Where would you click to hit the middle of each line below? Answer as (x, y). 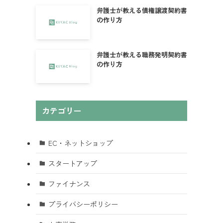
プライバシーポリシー (83, 204)
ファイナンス (69, 183)
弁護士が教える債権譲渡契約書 (142, 10)
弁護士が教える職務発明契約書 (142, 54)
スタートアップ (72, 163)
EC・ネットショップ (80, 143)
